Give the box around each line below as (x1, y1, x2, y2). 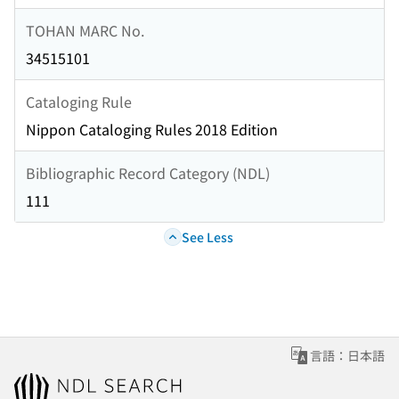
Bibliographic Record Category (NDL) (26, 161, 270, 183)
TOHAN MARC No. (26, 19, 144, 41)
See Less (181, 227, 233, 246)
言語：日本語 (310, 346, 385, 365)
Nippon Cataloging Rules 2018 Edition (26, 118, 278, 141)
